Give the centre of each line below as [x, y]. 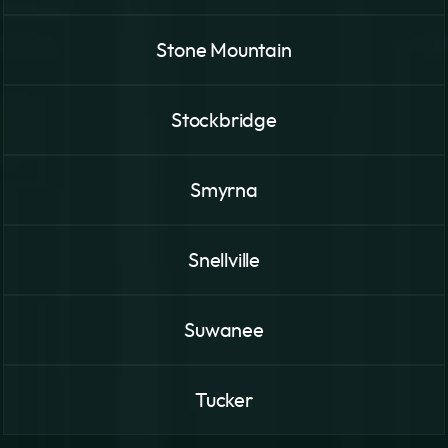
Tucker [224, 400]
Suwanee [224, 330]
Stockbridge [224, 120]
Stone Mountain [224, 50]
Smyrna [224, 190]
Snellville [224, 260]
